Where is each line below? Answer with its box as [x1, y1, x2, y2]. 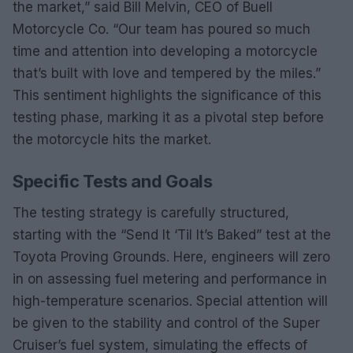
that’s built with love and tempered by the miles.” [13, 65, 321, 81]
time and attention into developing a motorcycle [13, 43, 318, 59]
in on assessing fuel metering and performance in [13, 270, 327, 287]
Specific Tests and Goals [13, 170, 213, 191]
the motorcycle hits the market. [13, 131, 211, 147]
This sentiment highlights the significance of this [13, 87, 321, 103]
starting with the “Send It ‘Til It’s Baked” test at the [13, 226, 331, 243]
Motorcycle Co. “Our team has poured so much [13, 20, 310, 37]
